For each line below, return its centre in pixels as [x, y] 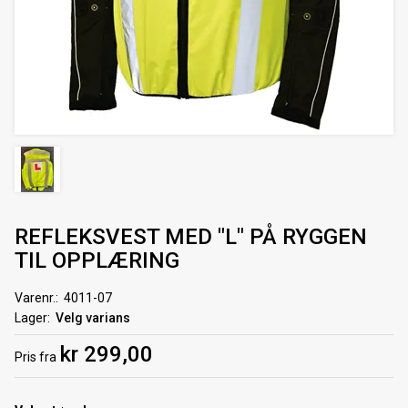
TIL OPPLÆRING [97, 260]
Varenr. [35, 298]
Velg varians [92, 318]
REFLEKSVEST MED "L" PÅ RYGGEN [191, 237]
